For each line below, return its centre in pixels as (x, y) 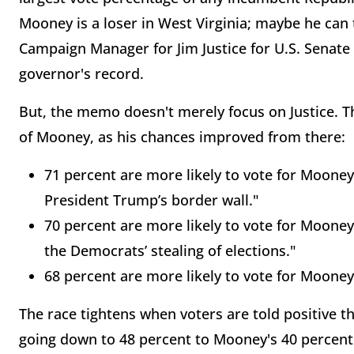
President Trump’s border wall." (152, 200)
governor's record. (83, 74)
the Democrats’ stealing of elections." (170, 251)
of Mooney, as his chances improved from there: (182, 137)
